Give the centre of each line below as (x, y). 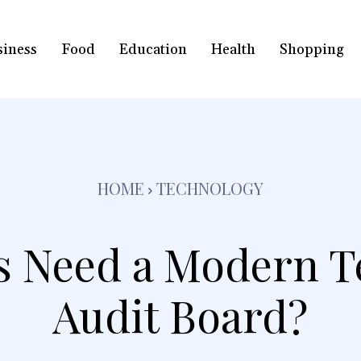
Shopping (311, 49)
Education (153, 49)
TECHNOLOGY (210, 189)
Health (233, 49)
